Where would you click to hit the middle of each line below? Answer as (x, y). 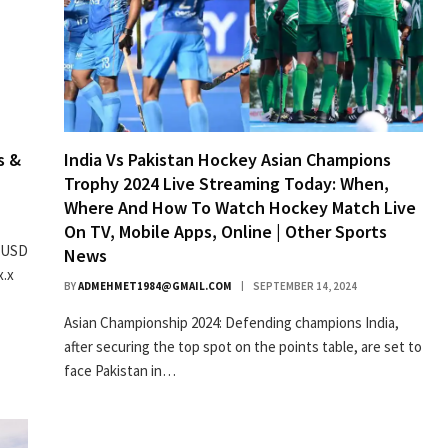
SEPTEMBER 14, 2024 (305, 285)
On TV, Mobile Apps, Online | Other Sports (225, 231)
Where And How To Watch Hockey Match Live (240, 207)
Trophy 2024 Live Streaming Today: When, (226, 183)
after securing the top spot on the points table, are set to (243, 346)
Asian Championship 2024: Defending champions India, (231, 322)
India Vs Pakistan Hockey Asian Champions (227, 159)
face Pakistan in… (120, 370)
